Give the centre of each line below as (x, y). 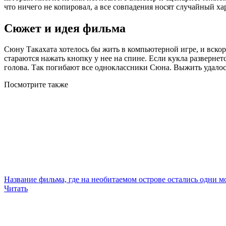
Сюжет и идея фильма (65, 28)
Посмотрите (26, 85)
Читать (16, 189)
